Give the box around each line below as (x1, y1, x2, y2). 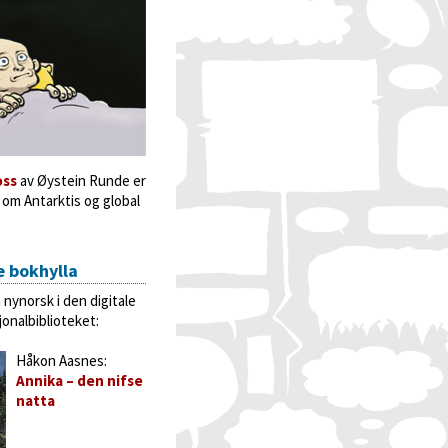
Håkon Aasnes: (16, 351, 107, 370)
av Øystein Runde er (17, 171, 146, 190)
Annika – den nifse (16, 371, 143, 390)
